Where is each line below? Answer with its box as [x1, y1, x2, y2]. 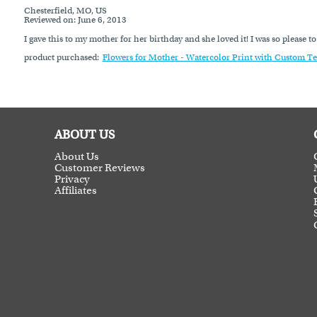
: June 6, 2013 [73, 13, 127, 25]
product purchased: [23, 51, 99, 63]
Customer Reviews [54, 160, 146, 175]
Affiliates [54, 183, 98, 197]
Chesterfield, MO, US [23, 4, 107, 16]
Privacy [54, 171, 91, 186]
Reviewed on [23, 13, 74, 25]
